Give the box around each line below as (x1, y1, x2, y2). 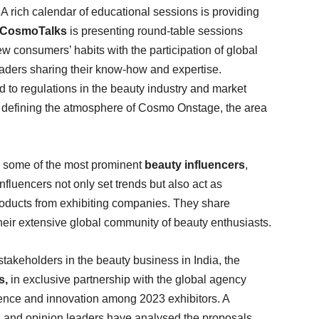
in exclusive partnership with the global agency (8, 273, 246, 286)
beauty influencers (145, 159, 245, 171)
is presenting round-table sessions (70, 25, 243, 37)
